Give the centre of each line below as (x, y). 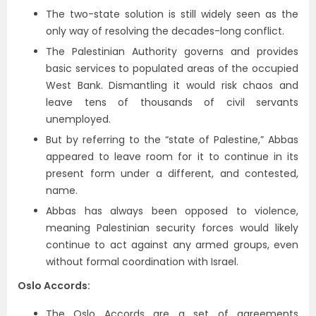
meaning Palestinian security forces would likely (172, 228)
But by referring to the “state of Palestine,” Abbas (172, 140)
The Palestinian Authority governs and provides (172, 51)
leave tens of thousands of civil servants (172, 102)
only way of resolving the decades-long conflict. (165, 31)
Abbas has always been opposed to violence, (172, 211)
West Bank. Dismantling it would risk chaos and (172, 85)
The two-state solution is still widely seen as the (172, 14)
